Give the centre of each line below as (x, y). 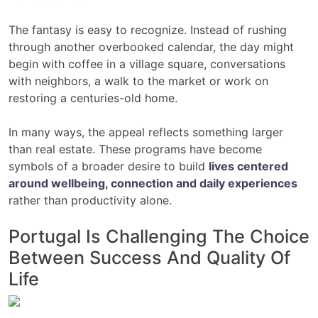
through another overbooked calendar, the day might (151, 47)
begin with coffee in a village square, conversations (147, 64)
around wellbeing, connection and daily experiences (153, 183)
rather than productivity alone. (90, 201)
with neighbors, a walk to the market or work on (138, 81)
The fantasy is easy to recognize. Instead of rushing (148, 30)
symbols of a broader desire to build (109, 166)
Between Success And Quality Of (149, 258)
